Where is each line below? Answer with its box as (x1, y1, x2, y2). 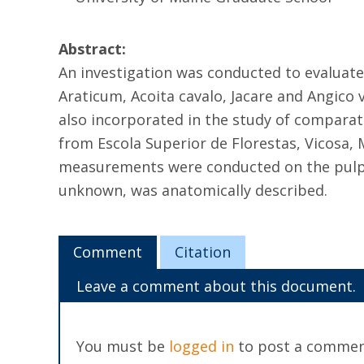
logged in (169, 336, 234, 356)
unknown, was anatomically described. (58, 180, 327, 200)
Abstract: (58, 39, 126, 58)
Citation (174, 242, 231, 262)
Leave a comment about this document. (76, 276, 356, 296)
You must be (76, 336, 169, 356)
